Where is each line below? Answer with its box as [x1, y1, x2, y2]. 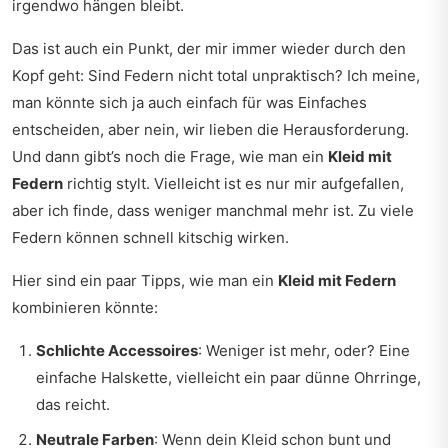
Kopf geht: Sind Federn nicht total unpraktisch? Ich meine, [12, 66, 420, 85]
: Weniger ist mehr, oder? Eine [198, 341, 410, 360]
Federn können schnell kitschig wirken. [12, 228, 289, 247]
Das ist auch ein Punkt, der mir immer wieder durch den [12, 39, 406, 58]
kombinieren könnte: [12, 298, 158, 317]
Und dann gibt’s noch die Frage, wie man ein [12, 147, 328, 166]
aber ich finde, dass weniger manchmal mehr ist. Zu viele [12, 201, 414, 220]
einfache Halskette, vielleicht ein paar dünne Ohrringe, [36, 368, 421, 387]
